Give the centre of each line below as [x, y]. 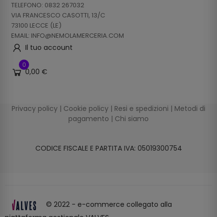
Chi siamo [132, 118]
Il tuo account [49, 48]
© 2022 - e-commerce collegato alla [108, 204]
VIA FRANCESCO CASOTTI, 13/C [58, 15]
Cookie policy [86, 108]
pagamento [89, 118]
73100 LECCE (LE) [36, 25]
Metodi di [190, 108]
